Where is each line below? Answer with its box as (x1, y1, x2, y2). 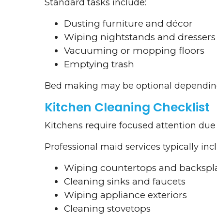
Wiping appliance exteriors (64, 189, 187, 201)
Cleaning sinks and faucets (64, 176, 186, 187)
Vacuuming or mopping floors (64, 45, 204, 57)
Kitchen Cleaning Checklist (45, 99, 210, 116)
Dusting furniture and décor (64, 18, 193, 30)
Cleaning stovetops (64, 203, 151, 215)
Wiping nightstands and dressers (64, 31, 216, 43)
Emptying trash (64, 59, 134, 70)
